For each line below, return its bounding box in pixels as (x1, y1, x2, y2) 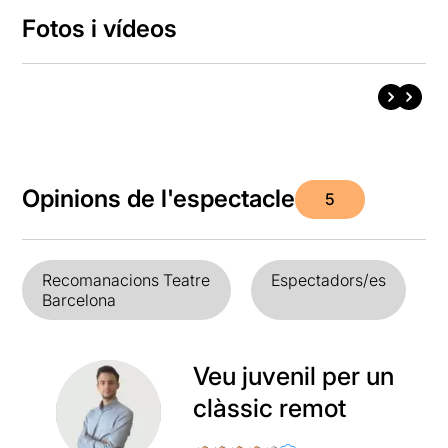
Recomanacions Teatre (42, 269, 211, 290)
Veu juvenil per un (192, 360, 394, 391)
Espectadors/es (270, 269, 386, 290)
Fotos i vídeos (22, 13, 178, 43)
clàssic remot (192, 392, 346, 423)
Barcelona (42, 289, 117, 310)
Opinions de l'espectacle (22, 184, 296, 214)
